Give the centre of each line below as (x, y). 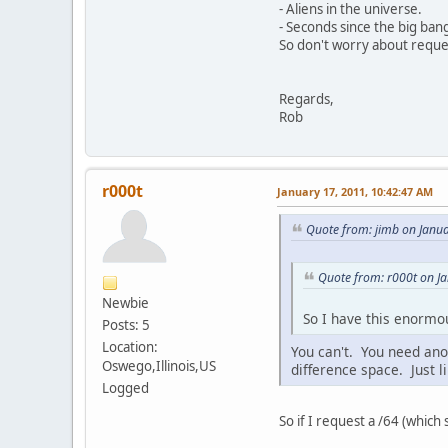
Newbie (125, 303)
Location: (130, 347)
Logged (125, 388)
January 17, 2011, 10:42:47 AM (355, 192)
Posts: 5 (126, 325)
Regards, (306, 99)
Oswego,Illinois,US (159, 366)
